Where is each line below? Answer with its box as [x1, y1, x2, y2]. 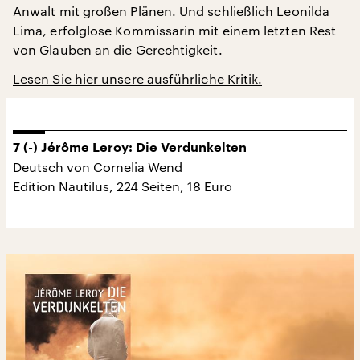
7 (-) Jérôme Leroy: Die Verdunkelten [13, 141, 247, 154]
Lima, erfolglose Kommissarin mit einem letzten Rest [13, 22, 337, 38]
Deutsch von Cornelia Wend [13, 158, 182, 174]
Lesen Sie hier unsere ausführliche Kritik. [13, 70, 263, 86]
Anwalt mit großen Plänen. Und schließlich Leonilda [13, 2, 329, 18]
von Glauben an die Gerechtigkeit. [13, 41, 223, 57]
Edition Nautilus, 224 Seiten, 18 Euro [13, 178, 232, 194]
